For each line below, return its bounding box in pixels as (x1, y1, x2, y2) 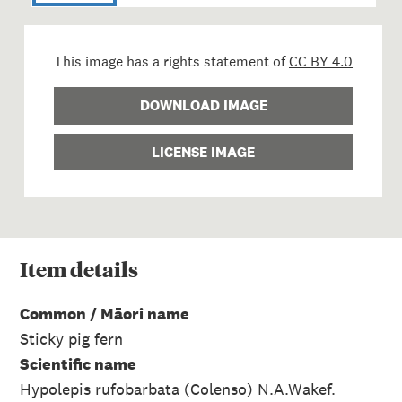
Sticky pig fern (20, 328, 123, 350)
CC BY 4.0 (289, 52, 354, 72)
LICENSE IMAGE (152, 142, 256, 162)
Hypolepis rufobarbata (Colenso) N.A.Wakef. (20, 379, 336, 400)
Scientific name (20, 354, 136, 375)
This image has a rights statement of (54, 52, 290, 72)
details (66, 254, 138, 283)
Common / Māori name (20, 303, 189, 325)
